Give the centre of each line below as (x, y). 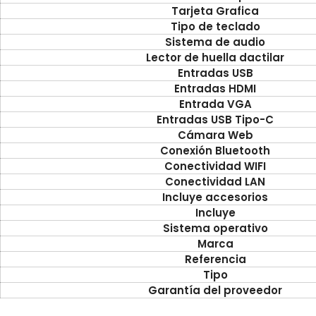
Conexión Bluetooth (215, 150)
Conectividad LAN (215, 181)
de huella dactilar (234, 57)
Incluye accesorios (215, 197)
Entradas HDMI (215, 88)
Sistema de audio (215, 42)
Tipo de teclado (215, 26)
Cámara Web (215, 135)
